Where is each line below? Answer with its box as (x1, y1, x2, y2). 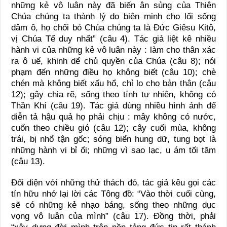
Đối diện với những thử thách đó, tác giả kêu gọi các (11, 177, 216, 187)
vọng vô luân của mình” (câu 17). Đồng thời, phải (11, 211, 216, 221)
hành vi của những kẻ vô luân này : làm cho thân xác (11, 45, 216, 55)
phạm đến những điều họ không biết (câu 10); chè (11, 67, 216, 77)
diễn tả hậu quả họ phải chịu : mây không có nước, (11, 111, 216, 122)
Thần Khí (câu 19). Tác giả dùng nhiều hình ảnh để (11, 100, 216, 110)
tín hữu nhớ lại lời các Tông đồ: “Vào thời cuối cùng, (11, 188, 216, 199)
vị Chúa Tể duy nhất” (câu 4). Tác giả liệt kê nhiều (11, 33, 216, 44)
